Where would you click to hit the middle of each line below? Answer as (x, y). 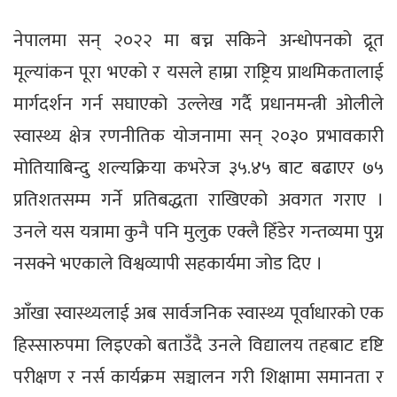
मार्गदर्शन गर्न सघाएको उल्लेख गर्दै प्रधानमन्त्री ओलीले (198, 104)
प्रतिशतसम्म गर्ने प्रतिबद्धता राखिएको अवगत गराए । (198, 199)
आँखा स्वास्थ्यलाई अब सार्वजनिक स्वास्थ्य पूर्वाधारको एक (198, 313)
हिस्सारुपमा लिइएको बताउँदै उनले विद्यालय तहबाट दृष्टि (198, 345)
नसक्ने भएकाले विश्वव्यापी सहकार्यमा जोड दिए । (168, 263)
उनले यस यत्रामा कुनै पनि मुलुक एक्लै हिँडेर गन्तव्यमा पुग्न (198, 231)
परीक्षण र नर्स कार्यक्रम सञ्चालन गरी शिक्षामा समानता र (198, 377)
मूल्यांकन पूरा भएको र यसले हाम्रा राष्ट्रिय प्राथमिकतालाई (198, 72)
